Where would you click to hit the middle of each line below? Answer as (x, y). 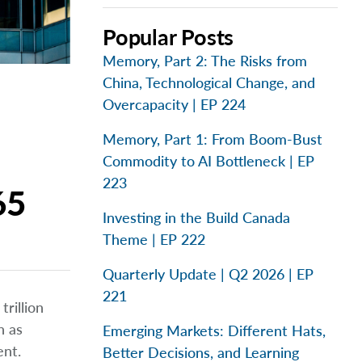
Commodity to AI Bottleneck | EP (208, 161)
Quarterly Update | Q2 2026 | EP (208, 274)
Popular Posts (168, 37)
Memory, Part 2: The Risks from (205, 61)
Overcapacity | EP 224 (174, 104)
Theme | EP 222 (154, 239)
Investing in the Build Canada (196, 217)
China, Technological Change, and (209, 82)
